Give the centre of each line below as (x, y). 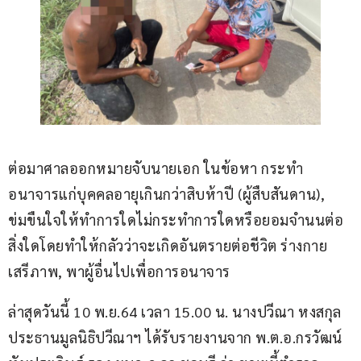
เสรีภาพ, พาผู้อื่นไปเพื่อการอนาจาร (119, 272)
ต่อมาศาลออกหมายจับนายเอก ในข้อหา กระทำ (156, 168)
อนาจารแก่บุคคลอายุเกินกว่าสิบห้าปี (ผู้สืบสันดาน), (168, 194)
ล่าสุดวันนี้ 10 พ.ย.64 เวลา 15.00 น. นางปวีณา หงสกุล (176, 312)
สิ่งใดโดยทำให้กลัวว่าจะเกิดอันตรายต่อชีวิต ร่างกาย (170, 246)
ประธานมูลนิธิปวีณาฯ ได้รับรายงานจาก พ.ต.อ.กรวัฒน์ (177, 338)
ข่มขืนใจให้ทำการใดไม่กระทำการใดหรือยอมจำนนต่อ (176, 220)
